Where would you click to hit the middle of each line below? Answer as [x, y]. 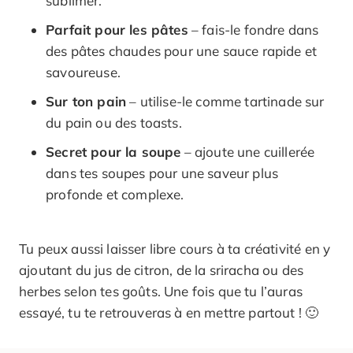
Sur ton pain [86, 101]
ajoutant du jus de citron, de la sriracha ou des [162, 269]
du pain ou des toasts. [114, 122]
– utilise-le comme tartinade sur [225, 101]
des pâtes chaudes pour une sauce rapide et [182, 50]
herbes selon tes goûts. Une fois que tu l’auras [161, 291]
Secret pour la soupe [113, 151]
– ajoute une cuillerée [248, 151]
